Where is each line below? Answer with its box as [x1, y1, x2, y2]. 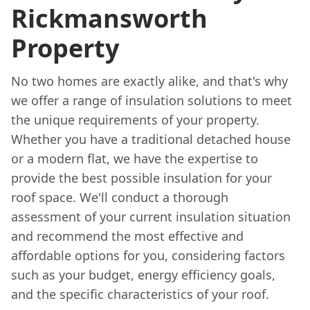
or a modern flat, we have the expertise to [11, 149, 258, 167]
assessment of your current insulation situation [11, 208, 291, 225]
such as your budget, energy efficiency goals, [11, 266, 275, 283]
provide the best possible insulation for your [11, 169, 272, 186]
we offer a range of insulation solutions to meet [11, 91, 292, 109]
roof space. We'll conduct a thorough [11, 188, 228, 206]
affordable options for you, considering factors [11, 246, 285, 264]
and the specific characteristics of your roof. [11, 285, 269, 302]
